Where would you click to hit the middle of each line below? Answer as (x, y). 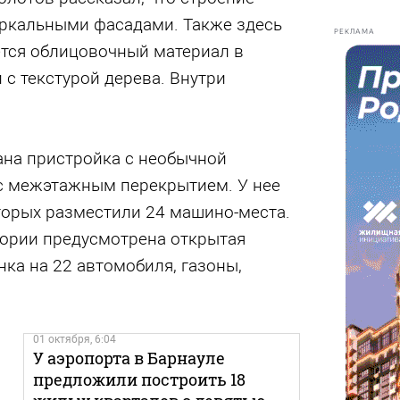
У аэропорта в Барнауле (129, 358)
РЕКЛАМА (354, 31)
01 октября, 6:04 (74, 339)
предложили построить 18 (139, 379)
